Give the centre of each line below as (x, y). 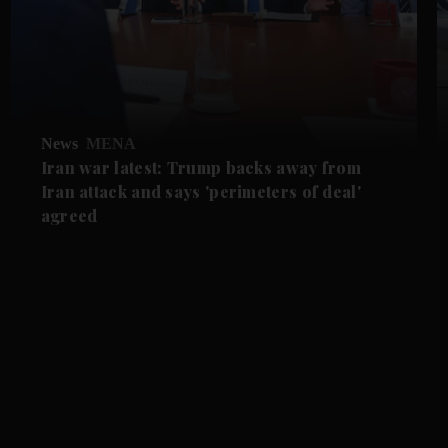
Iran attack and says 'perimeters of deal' (200, 191)
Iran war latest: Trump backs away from (201, 167)
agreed (69, 215)
